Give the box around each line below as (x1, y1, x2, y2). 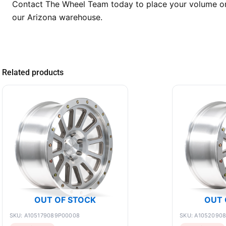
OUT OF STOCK (34, 194, 96, 205)
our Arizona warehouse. (12, 12, 102, 22)
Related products (2, 67, 64, 77)
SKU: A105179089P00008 (9, 211, 80, 219)
